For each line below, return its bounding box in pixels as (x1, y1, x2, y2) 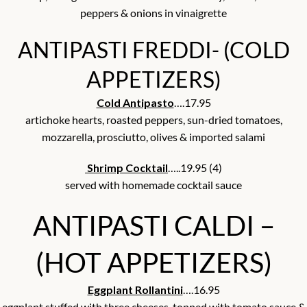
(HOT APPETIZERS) (35, 246, 272, 280)
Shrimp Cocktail (85, 161, 168, 175)
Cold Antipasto (96, 96, 174, 110)
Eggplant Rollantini (87, 283, 183, 297)
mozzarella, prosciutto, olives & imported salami (42, 130, 265, 144)
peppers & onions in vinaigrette (80, 6, 227, 20)
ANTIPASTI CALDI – (32, 209, 275, 243)
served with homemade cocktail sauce (65, 178, 242, 192)
